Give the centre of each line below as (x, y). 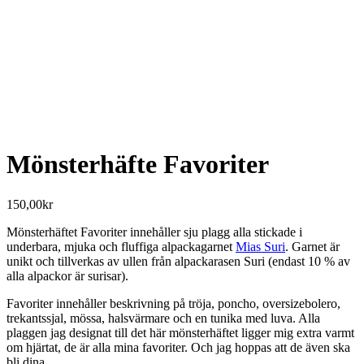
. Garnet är (312, 246)
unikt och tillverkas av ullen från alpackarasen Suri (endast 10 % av (178, 261)
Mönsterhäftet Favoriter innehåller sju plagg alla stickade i (154, 232)
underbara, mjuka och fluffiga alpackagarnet (121, 246)
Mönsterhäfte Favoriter (138, 165)
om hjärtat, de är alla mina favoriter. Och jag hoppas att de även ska (178, 347)
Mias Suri (260, 246)
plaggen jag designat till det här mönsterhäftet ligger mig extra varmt (180, 332)
